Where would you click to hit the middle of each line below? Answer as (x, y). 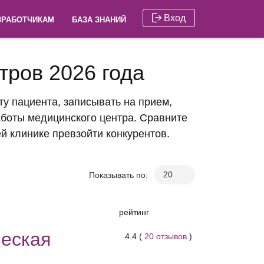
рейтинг (134, 212)
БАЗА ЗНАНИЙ (99, 19)
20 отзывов (166, 237)
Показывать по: (120, 175)
